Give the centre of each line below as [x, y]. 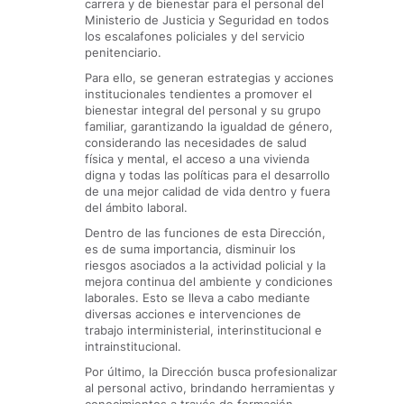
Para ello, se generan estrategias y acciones [209, 78]
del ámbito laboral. [136, 207]
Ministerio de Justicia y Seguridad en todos [207, 20]
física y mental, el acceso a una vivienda [197, 159]
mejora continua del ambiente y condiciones [209, 281]
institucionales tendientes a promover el [198, 94]
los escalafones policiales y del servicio [195, 36]
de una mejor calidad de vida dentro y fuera [207, 191]
